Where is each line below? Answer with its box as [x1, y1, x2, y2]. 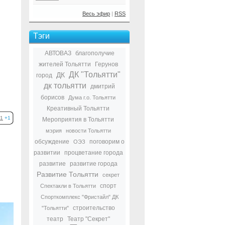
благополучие [75, 50, 115, 57]
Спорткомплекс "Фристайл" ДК [40, 194, 119, 200]
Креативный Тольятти [47, 105, 109, 112]
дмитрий [90, 83, 115, 90]
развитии [33, 149, 60, 156]
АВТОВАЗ [44, 50, 71, 57]
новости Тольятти [65, 128, 111, 134]
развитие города [69, 160, 118, 167]
